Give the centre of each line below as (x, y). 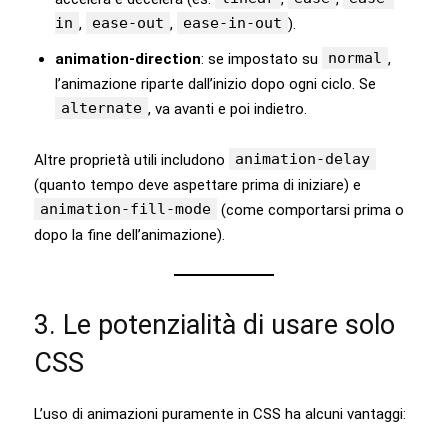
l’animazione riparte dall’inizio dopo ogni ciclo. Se (215, 83)
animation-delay (302, 158)
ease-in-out (232, 22)
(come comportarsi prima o (310, 209)
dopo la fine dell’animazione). (129, 234)
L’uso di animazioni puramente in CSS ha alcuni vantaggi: (220, 413)
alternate (101, 107)
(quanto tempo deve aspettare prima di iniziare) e (197, 184)
